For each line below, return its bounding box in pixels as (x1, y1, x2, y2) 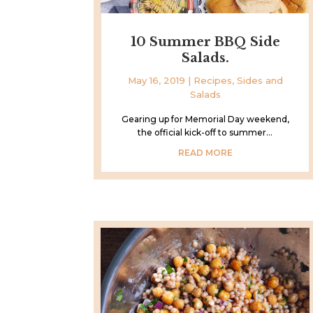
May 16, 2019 (127, 74, 185, 86)
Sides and (236, 74, 283, 86)
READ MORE (177, 147, 233, 158)
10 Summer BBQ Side (130, 34, 280, 50)
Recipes (193, 74, 232, 86)
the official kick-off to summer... (138, 126, 273, 138)
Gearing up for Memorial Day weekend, (121, 113, 289, 124)
